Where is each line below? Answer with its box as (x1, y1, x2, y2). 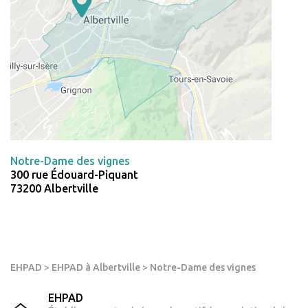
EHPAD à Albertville (52, 262, 140, 274)
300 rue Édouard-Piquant (10, 168, 138, 181)
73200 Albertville (10, 182, 98, 195)
